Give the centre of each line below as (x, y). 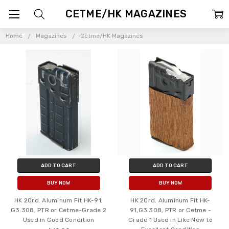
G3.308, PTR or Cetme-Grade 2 (59, 210)
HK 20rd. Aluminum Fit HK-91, (59, 200)
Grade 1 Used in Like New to (170, 220)
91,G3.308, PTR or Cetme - (170, 210)
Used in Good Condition (59, 220)
